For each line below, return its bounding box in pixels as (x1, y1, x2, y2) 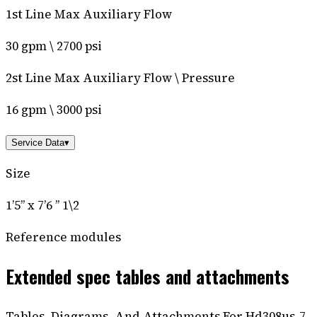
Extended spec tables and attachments (6, 263, 289, 290)
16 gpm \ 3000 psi (6, 100, 102, 118)
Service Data (11, 137, 64, 148)
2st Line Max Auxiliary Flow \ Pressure (6, 69, 235, 86)
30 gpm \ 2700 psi (6, 37, 102, 54)
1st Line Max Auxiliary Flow (6, 5, 172, 23)
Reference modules (6, 228, 121, 246)
